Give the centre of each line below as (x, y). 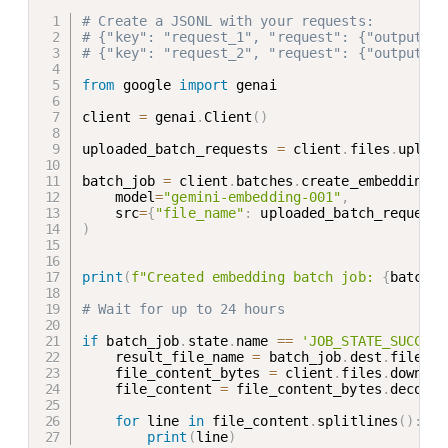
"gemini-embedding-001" (252, 196)
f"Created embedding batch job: (256, 276)
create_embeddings (369, 180)
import (204, 84)
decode (414, 388)
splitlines (358, 420)
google (147, 84)
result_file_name (167, 356)
